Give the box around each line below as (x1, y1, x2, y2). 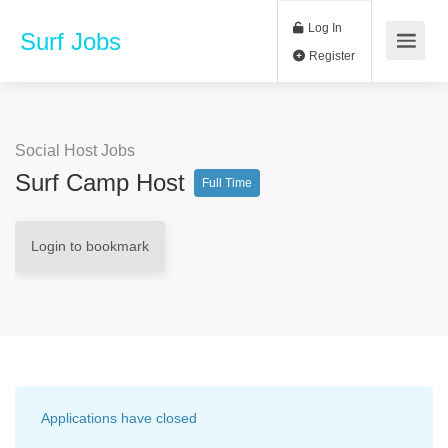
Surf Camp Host (15, 169, 192, 196)
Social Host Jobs (15, 142, 135, 159)
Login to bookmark (31, 238, 149, 254)
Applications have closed (41, 410, 197, 426)
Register (360, 57, 418, 74)
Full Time (202, 176, 252, 190)
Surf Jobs (20, 28, 121, 55)
